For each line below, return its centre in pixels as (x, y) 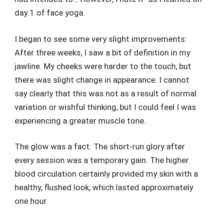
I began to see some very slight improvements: (101, 39)
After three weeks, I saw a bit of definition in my (102, 52)
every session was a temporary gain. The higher (102, 160)
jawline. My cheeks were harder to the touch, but (103, 66)
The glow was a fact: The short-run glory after (100, 147)
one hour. (31, 201)
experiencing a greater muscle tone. (80, 120)
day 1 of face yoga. (50, 13)
